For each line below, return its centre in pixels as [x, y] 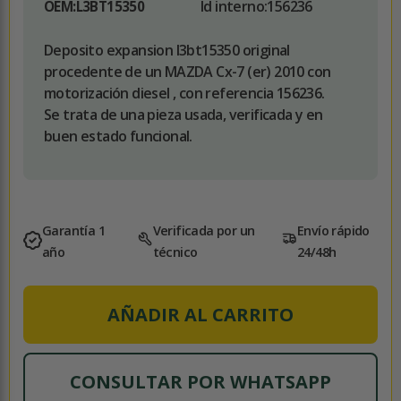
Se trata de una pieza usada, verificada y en [183, 115]
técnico [175, 252]
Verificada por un [204, 231]
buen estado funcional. [118, 137]
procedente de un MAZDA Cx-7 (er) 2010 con [188, 72]
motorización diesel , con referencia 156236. [184, 94]
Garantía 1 [73, 231]
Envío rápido [333, 231]
